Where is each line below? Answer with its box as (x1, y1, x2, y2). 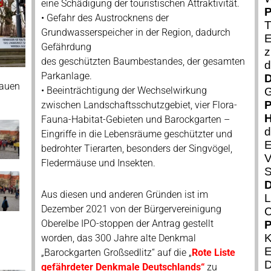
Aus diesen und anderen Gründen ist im (41, 189, 208, 200)
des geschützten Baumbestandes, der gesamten (41, 56, 245, 67)
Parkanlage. (41, 70, 92, 82)
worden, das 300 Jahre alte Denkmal (41, 232, 196, 244)
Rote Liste (191, 247, 235, 258)
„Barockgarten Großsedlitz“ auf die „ (41, 247, 192, 258)
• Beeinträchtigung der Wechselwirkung (41, 85, 207, 96)
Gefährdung (41, 41, 91, 53)
